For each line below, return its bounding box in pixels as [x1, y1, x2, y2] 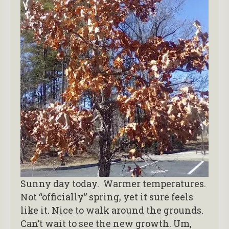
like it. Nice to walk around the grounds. [20, 204, 205, 217]
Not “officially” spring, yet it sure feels [20, 191, 193, 203]
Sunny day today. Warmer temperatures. [20, 177, 208, 190]
